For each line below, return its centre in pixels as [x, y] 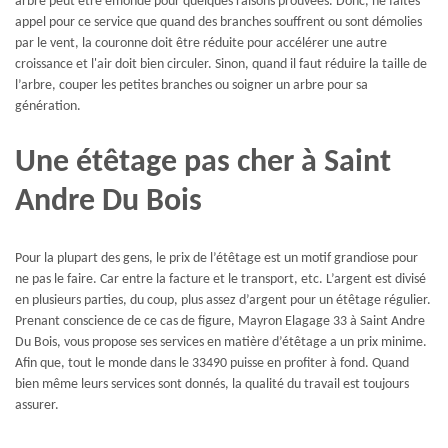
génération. [48, 107]
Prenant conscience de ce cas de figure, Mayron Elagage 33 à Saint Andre [220, 322]
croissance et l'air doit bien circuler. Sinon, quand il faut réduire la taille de [221, 65]
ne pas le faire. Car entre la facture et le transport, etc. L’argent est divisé [220, 280]
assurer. [37, 406]
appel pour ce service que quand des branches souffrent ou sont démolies [218, 23]
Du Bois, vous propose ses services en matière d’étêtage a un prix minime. [221, 343]
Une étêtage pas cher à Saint [203, 162]
